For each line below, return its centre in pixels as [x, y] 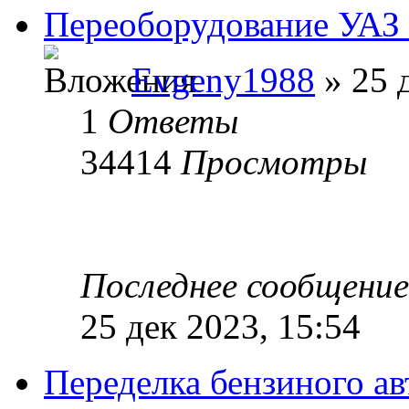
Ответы [173, 121]
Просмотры [274, 162]
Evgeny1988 [223, 79]
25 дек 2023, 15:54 [220, 326]
